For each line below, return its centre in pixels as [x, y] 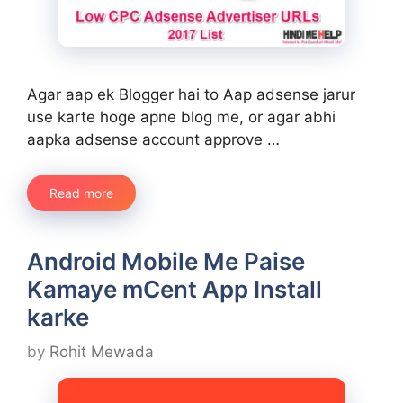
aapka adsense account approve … [153, 140]
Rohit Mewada [102, 352]
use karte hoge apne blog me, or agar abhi [181, 117]
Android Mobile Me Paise [166, 261]
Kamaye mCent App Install [175, 289]
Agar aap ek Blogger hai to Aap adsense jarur [191, 95]
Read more [81, 193]
